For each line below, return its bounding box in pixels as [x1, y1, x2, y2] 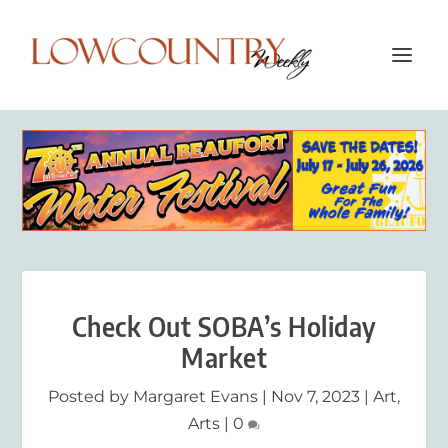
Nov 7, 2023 [271, 386, 360, 406]
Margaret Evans [133, 386, 258, 406]
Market [181, 340, 267, 374]
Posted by [48, 386, 133, 406]
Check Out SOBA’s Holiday [71, 309, 377, 343]
